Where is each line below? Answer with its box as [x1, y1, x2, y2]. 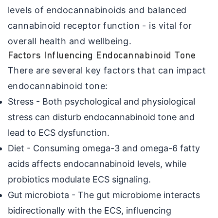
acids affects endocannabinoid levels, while [8, 158, 186, 169]
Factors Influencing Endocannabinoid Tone [8, 51, 196, 61]
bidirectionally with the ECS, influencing [8, 205, 171, 216]
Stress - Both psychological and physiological [8, 96, 195, 107]
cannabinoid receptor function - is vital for [8, 20, 192, 31]
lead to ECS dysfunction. [8, 127, 109, 138]
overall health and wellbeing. [8, 36, 132, 46]
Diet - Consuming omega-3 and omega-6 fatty [8, 143, 200, 153]
